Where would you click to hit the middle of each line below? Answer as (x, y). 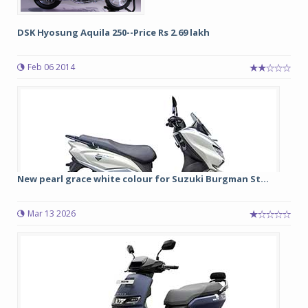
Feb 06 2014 (51, 67)
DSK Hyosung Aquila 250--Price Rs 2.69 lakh (113, 32)
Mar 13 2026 (52, 213)
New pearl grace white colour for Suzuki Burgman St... (143, 179)
